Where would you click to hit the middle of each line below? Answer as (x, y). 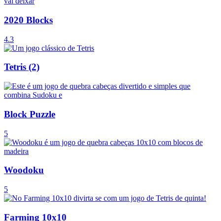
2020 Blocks (28, 20)
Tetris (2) (22, 67)
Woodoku (24, 170)
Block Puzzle (30, 114)
